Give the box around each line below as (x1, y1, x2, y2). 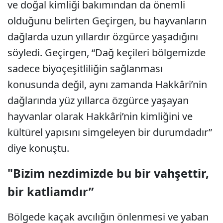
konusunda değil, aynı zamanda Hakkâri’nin (7, 78, 207, 92)
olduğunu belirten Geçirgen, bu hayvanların (7, 14, 207, 28)
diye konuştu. (7, 141, 69, 155)
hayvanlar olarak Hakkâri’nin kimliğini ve (7, 110, 193, 123)
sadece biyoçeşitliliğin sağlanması (7, 62, 163, 76)
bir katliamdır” (7, 184, 94, 200)
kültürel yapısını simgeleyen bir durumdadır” (7, 125, 212, 139)
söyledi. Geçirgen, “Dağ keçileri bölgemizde (7, 46, 206, 60)
